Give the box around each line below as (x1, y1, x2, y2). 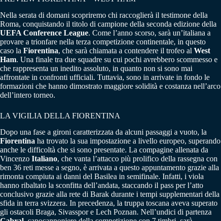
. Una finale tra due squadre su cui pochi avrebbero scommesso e (16, 55, 218, 64)
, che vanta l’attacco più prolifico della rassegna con (57, 154, 218, 163)
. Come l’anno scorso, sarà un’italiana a (88, 29, 211, 37)
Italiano (32, 154, 57, 163)
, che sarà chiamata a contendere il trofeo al (58, 46, 194, 55)
